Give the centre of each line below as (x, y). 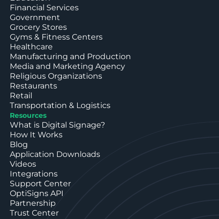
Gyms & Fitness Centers (56, 37)
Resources (28, 115)
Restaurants (33, 86)
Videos (23, 164)
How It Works (36, 134)
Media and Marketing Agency (67, 66)
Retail (21, 95)
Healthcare (31, 46)
